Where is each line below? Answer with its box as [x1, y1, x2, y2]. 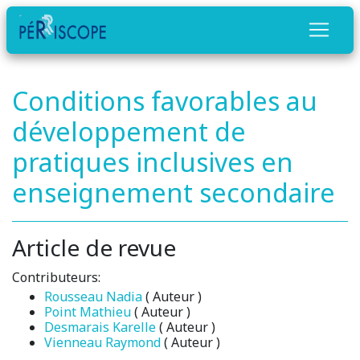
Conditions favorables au [12, 83, 317, 118]
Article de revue [12, 231, 176, 263]
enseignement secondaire [12, 174, 335, 210]
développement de [12, 113, 246, 149]
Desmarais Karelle [44, 317, 156, 336]
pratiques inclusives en [12, 144, 293, 179]
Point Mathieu [44, 302, 131, 321]
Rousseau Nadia [44, 287, 142, 305]
